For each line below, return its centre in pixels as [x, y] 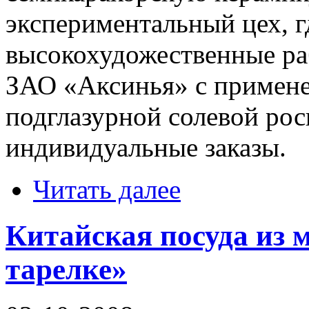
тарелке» [66, 269]
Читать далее [107, 189]
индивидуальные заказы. [146, 147]
